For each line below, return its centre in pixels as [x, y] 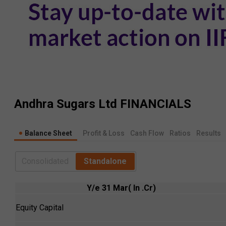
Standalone [105, 161]
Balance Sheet [48, 133]
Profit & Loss [104, 133]
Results [209, 133]
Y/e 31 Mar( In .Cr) [121, 188]
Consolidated [45, 161]
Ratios [180, 133]
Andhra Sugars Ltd [66, 104]
